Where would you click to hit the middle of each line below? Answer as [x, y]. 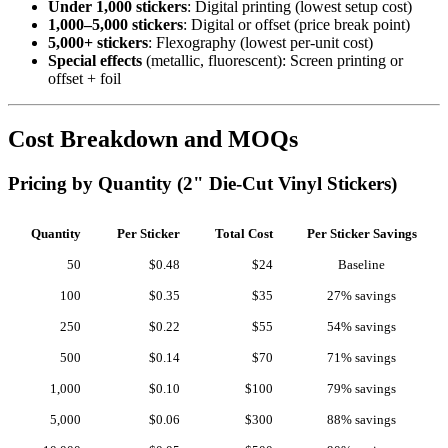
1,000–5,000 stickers [115, 24]
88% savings [361, 419]
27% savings [361, 295]
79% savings [361, 388]
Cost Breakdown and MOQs [153, 138]
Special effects [95, 60]
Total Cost [244, 233]
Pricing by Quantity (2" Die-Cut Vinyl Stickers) [202, 183]
